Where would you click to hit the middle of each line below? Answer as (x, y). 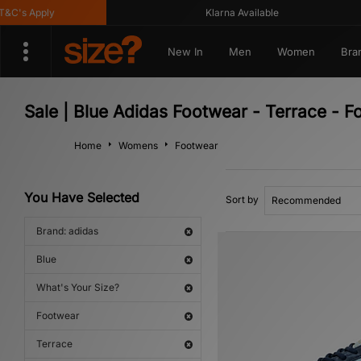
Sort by (242, 199)
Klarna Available (225, 12)
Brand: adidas (67, 231)
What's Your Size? (78, 287)
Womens (138, 145)
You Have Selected (82, 197)
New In (185, 52)
